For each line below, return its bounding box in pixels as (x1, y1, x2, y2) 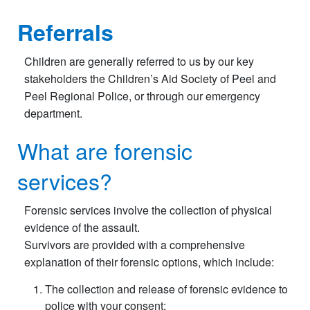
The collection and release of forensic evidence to (45, 281, 288, 298)
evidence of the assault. (24, 219, 140, 236)
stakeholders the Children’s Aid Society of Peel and (24, 70, 276, 86)
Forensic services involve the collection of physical (24, 202, 272, 219)
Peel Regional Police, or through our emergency (24, 87, 260, 104)
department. (24, 104, 82, 121)
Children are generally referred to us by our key (24, 53, 254, 69)
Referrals (17, 15, 113, 48)
